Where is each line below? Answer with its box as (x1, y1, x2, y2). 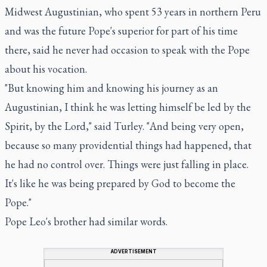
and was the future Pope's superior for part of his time (5, 23, 238, 38)
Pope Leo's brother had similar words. (5, 214, 167, 228)
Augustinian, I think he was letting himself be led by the (5, 100, 251, 114)
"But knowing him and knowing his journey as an (5, 80, 218, 95)
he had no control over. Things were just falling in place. (5, 157, 249, 171)
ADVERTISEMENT (110, 248, 157, 254)
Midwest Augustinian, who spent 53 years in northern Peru (5, 4, 261, 18)
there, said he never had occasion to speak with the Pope (5, 42, 250, 57)
